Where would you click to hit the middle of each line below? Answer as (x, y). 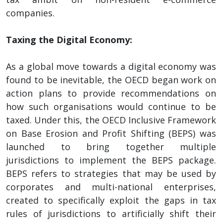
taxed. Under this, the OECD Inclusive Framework (111, 120)
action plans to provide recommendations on (111, 93)
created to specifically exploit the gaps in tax (111, 200)
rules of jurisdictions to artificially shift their (111, 213)
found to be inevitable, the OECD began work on (111, 80)
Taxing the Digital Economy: (69, 39)
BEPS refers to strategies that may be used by (111, 173)
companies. (30, 13)
